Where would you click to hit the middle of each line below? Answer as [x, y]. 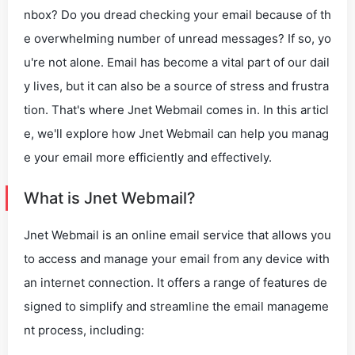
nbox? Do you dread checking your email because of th [177, 15]
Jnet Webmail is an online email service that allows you [177, 235]
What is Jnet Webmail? [110, 198]
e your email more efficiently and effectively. [148, 157]
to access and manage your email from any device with [177, 259]
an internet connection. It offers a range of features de [176, 282]
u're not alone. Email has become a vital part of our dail [177, 62]
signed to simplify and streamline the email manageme [176, 306]
